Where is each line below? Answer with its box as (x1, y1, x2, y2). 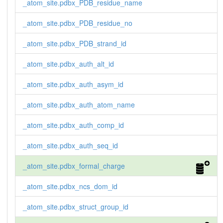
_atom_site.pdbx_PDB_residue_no (22, 18, 132, 28)
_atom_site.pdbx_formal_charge (22, 161, 125, 171)
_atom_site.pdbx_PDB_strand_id (22, 38, 126, 49)
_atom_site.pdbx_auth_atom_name (22, 100, 135, 110)
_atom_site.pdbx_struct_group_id (22, 202, 128, 212)
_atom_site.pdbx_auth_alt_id (22, 59, 114, 69)
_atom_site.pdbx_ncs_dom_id (22, 181, 117, 192)
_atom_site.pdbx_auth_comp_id (22, 120, 124, 130)
